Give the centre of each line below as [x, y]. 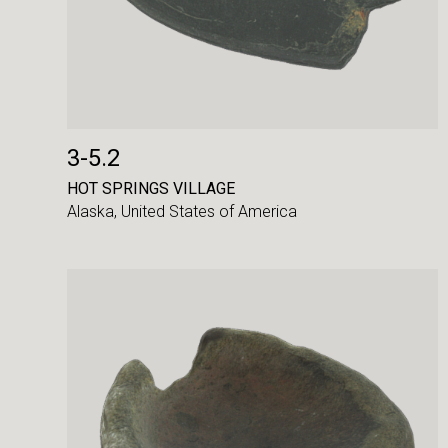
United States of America [209, 212]
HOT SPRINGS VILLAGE [151, 188]
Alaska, [94, 212]
